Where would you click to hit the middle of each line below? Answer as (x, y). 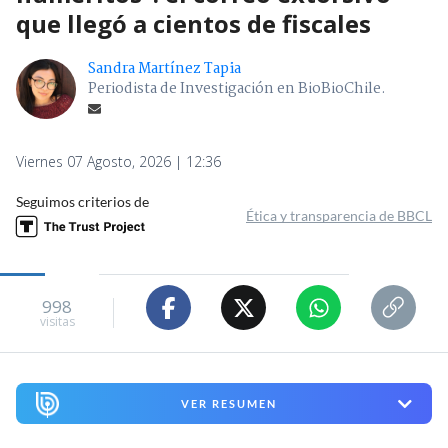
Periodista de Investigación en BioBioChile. (237, 89)
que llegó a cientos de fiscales (193, 24)
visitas (57, 321)
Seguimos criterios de (82, 202)
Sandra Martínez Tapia (164, 69)
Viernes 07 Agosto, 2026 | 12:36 (118, 162)
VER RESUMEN (228, 404)
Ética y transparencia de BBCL (339, 216)
